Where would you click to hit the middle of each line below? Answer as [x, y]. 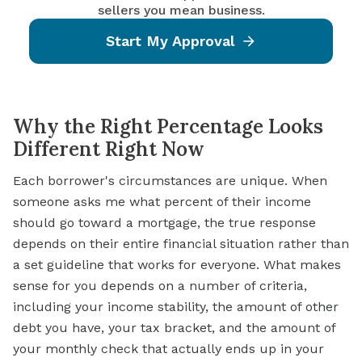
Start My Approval [170, 41]
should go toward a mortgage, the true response [164, 223]
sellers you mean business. [181, 11]
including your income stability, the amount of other [176, 307]
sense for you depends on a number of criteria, [160, 286]
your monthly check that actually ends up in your [168, 349]
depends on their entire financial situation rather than [181, 244]
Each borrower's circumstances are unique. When [170, 181]
